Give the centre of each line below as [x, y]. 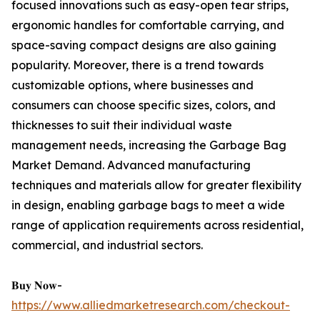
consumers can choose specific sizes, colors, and [144, 105]
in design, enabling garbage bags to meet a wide [148, 205]
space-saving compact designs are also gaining [144, 45]
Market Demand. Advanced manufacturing [131, 165]
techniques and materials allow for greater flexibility [156, 185]
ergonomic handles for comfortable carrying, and [148, 25]
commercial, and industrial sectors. [107, 245]
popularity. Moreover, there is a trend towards [137, 65]
